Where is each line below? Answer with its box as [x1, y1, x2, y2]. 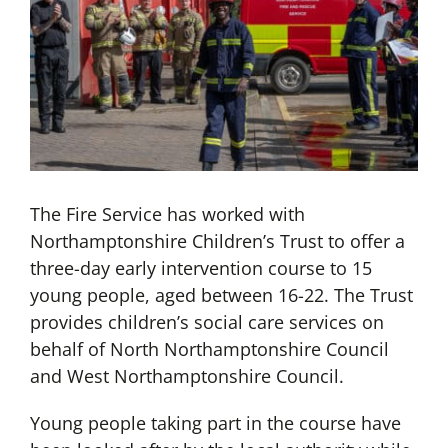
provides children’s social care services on [29, 310, 384, 335]
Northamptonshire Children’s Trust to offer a [29, 229, 405, 254]
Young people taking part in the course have [29, 411, 401, 436]
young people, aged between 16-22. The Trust [29, 283, 413, 308]
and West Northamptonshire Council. [29, 364, 344, 389]
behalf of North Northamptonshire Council [29, 337, 389, 362]
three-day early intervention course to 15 [29, 256, 372, 281]
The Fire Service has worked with [29, 202, 305, 227]
